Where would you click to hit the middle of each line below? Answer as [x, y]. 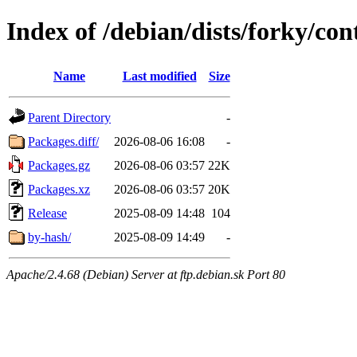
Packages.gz [59, 165]
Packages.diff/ [63, 141]
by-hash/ [49, 237]
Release [47, 213]
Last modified [159, 76]
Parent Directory [69, 117]
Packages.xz [59, 189]
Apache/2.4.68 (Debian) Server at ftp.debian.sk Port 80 [146, 274]
